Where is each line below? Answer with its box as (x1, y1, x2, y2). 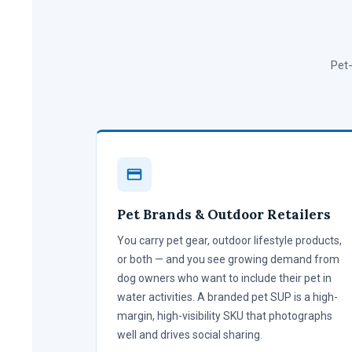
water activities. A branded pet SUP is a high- (117, 290, 338, 303)
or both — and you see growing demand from (117, 252, 339, 266)
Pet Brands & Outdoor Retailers (117, 205, 331, 223)
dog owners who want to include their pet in (117, 271, 332, 284)
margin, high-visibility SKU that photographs (117, 309, 332, 322)
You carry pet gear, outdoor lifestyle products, (117, 233, 342, 247)
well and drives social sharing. (117, 328, 262, 341)
